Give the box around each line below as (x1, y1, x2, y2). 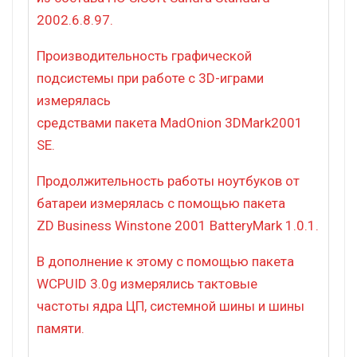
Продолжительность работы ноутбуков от (37, 172, 300, 189)
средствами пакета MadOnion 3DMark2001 (37, 114, 303, 131)
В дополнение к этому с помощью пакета (37, 253, 294, 269)
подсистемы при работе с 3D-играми (37, 69, 264, 86)
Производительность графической (37, 47, 252, 64)
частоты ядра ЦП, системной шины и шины (37, 297, 304, 314)
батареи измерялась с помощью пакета (37, 194, 285, 211)
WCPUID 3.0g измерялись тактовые (37, 275, 257, 292)
